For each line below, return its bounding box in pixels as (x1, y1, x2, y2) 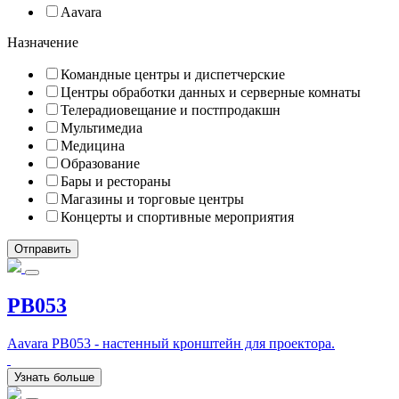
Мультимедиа (61, 120, 142, 135)
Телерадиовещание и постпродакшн (61, 102, 281, 118)
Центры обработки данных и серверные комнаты (61, 85, 361, 100)
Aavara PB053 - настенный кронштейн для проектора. (7, 335, 335, 351)
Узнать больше (14, 370, 94, 384)
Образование (61, 156, 140, 171)
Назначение (7, 35, 78, 50)
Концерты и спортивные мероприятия (61, 209, 294, 224)
